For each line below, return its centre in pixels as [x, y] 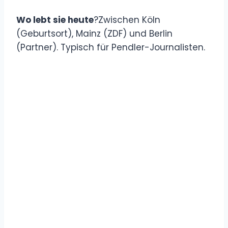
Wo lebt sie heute [55, 20]
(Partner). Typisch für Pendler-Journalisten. [111, 47]
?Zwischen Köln [127, 20]
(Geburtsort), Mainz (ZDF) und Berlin [94, 33]
